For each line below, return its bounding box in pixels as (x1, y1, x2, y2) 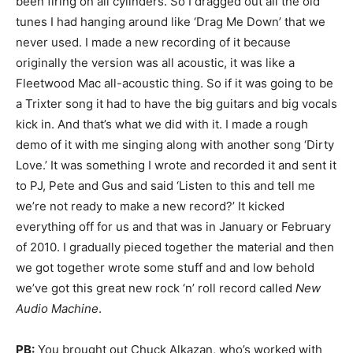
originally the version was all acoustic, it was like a (16, 55, 295, 70)
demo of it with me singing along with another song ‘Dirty (16, 137, 334, 152)
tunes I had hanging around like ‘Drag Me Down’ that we (16, 14, 325, 29)
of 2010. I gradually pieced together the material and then (16, 240, 334, 255)
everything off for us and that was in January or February (16, 219, 331, 234)
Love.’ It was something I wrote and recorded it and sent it (16, 158, 336, 173)
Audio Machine (16, 301, 98, 316)
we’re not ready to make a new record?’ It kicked (16, 199, 284, 214)
